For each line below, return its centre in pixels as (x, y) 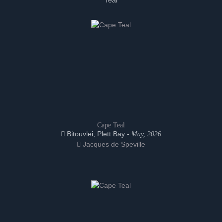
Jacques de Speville (113, 144)
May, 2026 (146, 134)
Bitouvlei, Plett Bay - (98, 134)
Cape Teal (111, 125)
